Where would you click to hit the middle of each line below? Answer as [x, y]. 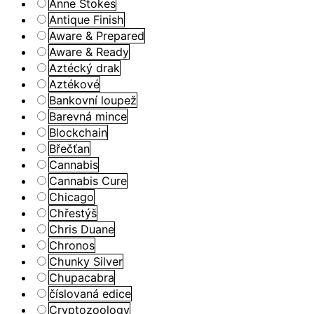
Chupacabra [82, 277]
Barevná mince [88, 116]
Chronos [72, 245]
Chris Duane [82, 229]
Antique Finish [87, 19]
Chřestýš [73, 213]
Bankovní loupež [93, 100]
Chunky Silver [86, 261]
